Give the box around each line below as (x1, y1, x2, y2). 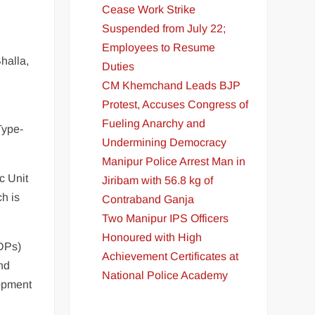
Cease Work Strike (102, 3, 196, 15)
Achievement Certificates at (102, 250, 239, 262)
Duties (102, 60, 135, 72)
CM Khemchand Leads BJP (102, 79, 241, 91)
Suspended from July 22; (102, 22, 226, 34)
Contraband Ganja (102, 193, 195, 205)
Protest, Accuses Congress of (102, 98, 249, 110)
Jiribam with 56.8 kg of (102, 174, 214, 186)
